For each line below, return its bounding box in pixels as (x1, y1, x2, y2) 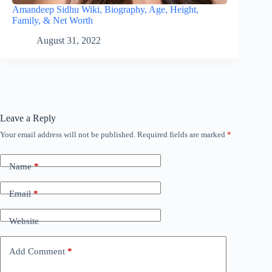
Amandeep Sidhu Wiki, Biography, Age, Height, (12, 4, 199, 15)
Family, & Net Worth (12, 15, 93, 26)
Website (9, 216, 39, 226)
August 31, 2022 (36, 35, 101, 46)
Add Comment (9, 246, 65, 256)
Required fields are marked (137, 130, 227, 140)
